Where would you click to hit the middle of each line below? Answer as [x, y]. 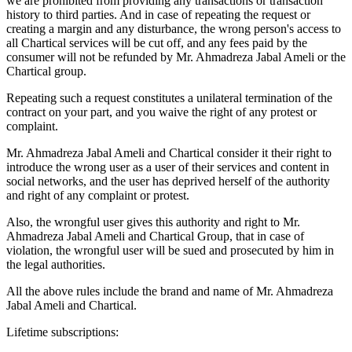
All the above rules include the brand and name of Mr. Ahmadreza [170, 291]
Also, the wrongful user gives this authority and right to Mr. [153, 222]
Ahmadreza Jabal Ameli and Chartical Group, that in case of [155, 236]
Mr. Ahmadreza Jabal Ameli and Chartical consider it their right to [169, 152]
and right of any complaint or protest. [98, 195]
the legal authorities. [56, 264]
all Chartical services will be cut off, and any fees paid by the [157, 42]
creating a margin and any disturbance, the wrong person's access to [174, 28]
